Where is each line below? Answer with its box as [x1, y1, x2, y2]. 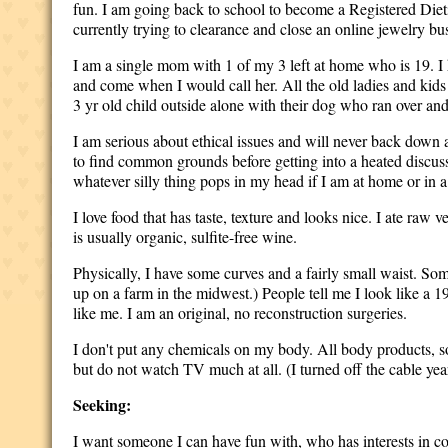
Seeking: [73, 393, 132, 416]
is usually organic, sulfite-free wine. [73, 226, 298, 247]
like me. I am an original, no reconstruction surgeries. [73, 302, 413, 323]
